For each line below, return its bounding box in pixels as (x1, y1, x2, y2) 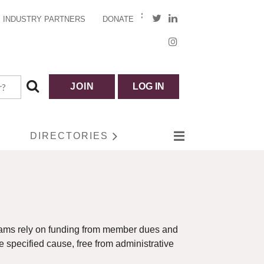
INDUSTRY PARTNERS (3, 15, 86, 24)
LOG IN (133, 81, 165, 91)
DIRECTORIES (30, 131, 109, 141)
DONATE (103, 15, 134, 24)
